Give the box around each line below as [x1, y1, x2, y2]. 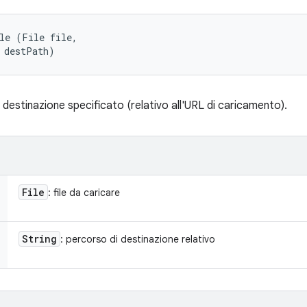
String [22, 232, 57, 245]
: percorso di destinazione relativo [60, 233, 215, 245]
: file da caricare [48, 186, 120, 199]
